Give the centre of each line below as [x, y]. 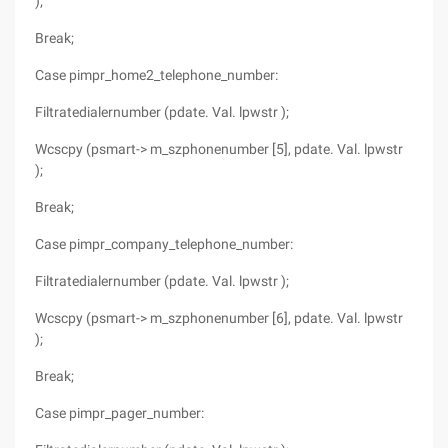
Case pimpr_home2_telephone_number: [156, 75]
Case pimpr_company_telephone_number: [164, 244]
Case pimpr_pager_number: [119, 413]
